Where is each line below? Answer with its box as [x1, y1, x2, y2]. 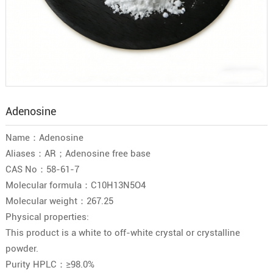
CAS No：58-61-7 [5, 164, 79, 175]
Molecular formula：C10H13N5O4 [5, 180, 146, 191]
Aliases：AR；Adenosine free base [5, 148, 151, 160]
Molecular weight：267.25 [5, 196, 113, 207]
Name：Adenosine [5, 132, 83, 144]
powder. [5, 243, 38, 255]
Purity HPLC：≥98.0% [5, 259, 94, 271]
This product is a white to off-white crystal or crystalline [5, 227, 240, 239]
